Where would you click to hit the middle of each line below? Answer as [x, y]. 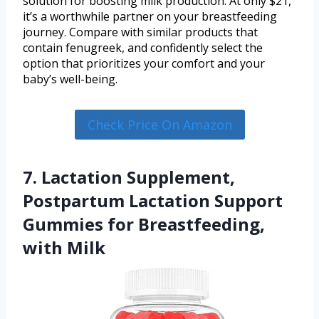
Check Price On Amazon [159, 124]
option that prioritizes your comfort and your [144, 63]
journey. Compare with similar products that [140, 32]
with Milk [64, 247]
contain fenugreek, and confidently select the [143, 47]
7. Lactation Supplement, [129, 177]
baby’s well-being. [70, 79]
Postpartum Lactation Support [153, 200]
